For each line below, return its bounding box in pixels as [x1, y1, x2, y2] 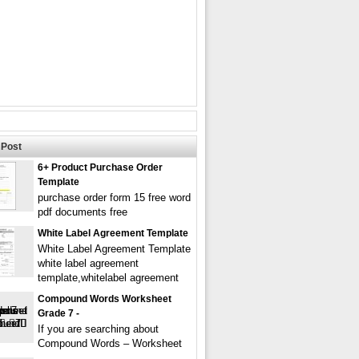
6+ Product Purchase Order [38, 162, 163, 173]
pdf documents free [38, 206, 127, 218]
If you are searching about [38, 323, 159, 335]
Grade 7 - [38, 308, 79, 319]
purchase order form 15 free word [38, 192, 191, 204]
